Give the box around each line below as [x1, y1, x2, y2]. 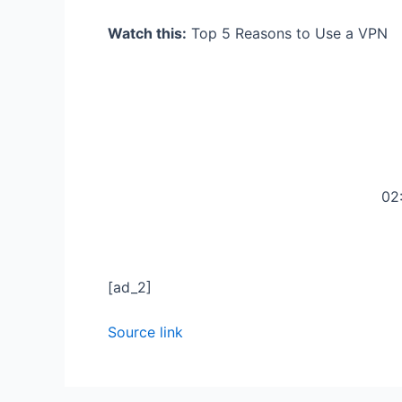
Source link [108, 322, 183, 341]
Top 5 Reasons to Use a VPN [187, 23, 388, 42]
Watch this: [108, 23, 187, 42]
